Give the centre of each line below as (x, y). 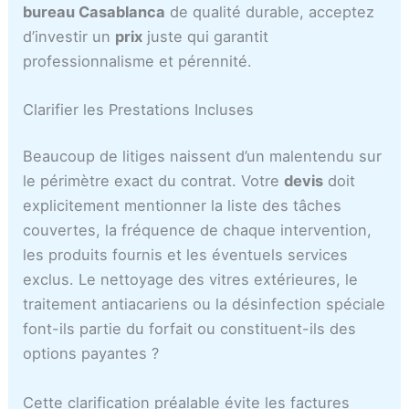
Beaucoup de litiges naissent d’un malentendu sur (203, 157)
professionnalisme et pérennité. (138, 61)
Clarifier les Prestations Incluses (139, 109)
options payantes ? (91, 354)
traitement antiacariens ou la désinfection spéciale (204, 304)
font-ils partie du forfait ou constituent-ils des (190, 329)
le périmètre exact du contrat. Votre (154, 181)
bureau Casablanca (94, 11)
